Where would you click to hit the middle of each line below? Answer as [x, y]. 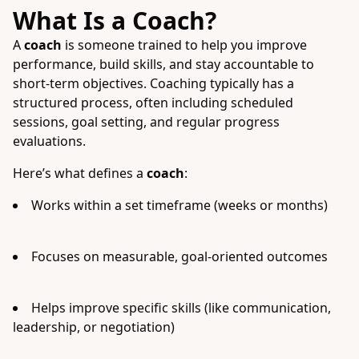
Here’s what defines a [80, 173]
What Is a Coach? [115, 20]
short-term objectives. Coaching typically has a [153, 83]
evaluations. [49, 141]
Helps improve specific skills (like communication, [181, 308]
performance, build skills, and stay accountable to [163, 64]
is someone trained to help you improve [184, 45]
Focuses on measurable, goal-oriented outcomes [179, 256]
